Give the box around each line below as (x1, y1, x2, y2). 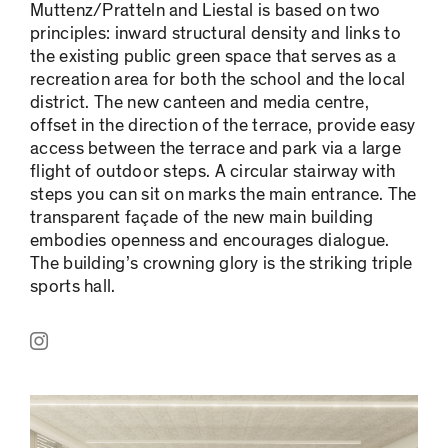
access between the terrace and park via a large (30, 137, 402, 161)
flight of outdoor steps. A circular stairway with (30, 160, 396, 184)
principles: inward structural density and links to (30, 22, 401, 46)
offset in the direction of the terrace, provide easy (30, 114, 416, 138)
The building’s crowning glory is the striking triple (30, 252, 413, 276)
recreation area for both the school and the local (30, 68, 406, 92)
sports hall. (30, 275, 116, 299)
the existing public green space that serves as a (30, 45, 397, 69)
